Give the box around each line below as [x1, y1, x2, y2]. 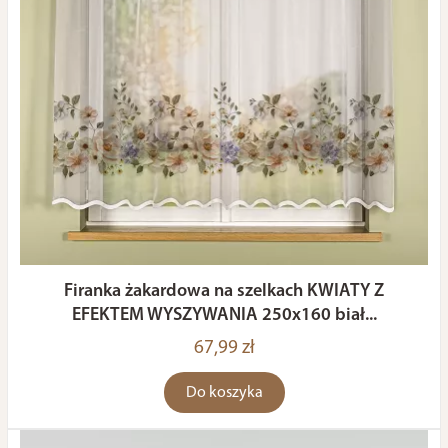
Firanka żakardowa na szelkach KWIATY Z [64, 282, 384, 301]
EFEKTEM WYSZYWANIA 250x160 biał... [71, 306, 377, 325]
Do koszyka [185, 385, 263, 401]
